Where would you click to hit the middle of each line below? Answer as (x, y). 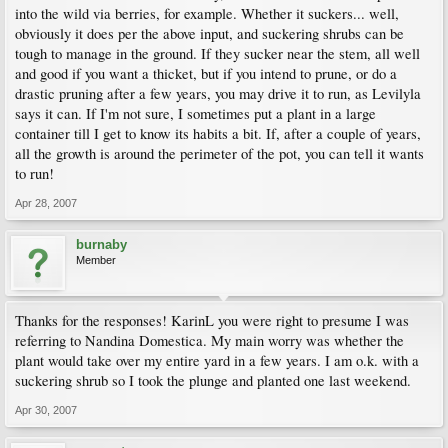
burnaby (101, 244)
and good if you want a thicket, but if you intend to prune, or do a (206, 73)
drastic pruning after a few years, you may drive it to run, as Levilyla (218, 93)
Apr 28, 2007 (46, 203)
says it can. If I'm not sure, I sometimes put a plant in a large (195, 113)
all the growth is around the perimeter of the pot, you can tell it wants (219, 153)
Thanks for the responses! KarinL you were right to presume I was (212, 320)
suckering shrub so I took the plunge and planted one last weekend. (213, 380)
